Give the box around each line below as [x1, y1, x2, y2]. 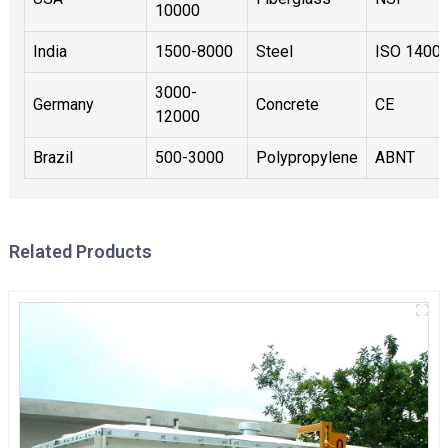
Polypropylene [255, 147, 358, 167]
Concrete [255, 94, 319, 114]
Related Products [8, 240, 152, 262]
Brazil [32, 147, 73, 167]
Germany [32, 94, 94, 114]
